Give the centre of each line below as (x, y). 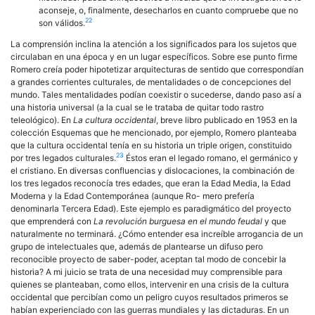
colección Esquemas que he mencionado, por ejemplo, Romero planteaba (154, 132)
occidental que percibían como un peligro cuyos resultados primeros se (149, 297)
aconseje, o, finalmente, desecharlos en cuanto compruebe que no (168, 10)
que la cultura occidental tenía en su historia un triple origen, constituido (151, 145)
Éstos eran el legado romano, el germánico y (211, 157)
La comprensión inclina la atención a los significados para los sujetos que (154, 44)
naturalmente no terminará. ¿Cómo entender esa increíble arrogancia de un (157, 233)
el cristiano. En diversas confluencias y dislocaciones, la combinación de (153, 170)
